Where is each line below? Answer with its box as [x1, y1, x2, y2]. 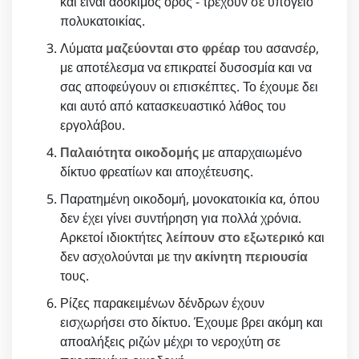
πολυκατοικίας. [60, 12, 145, 30]
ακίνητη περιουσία [195, 248, 308, 266]
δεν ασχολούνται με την [60, 248, 195, 266]
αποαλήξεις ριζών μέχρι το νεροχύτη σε [60, 333, 280, 351]
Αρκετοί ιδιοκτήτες [60, 228, 166, 247]
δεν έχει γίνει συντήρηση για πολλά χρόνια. [60, 209, 301, 228]
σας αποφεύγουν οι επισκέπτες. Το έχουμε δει [60, 78, 318, 96]
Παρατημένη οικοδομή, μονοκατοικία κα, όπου [60, 190, 320, 208]
